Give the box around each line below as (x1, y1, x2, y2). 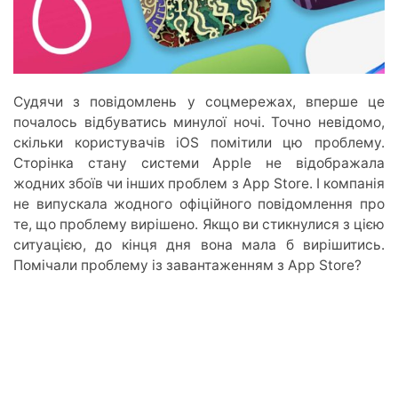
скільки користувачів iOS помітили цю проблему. (13, 134, 385, 152)
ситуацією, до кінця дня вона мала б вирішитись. (13, 236, 385, 254)
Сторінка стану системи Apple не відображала (13, 155, 385, 172)
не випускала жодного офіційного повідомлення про (13, 195, 385, 213)
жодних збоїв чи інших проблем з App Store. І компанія (13, 175, 385, 193)
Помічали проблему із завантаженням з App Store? (13, 257, 362, 275)
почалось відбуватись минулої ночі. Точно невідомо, (13, 114, 385, 131)
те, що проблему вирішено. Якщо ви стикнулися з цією (13, 216, 385, 234)
